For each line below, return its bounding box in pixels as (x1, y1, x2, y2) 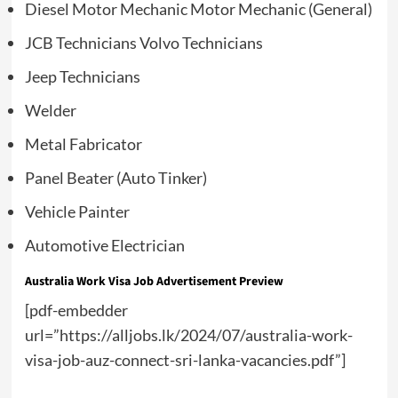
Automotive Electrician (24, 235, 185, 256)
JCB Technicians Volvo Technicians (24, 33, 263, 53)
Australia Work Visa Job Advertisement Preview (24, 273, 283, 291)
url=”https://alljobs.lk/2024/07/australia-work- (24, 325, 353, 346)
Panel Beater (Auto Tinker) (24, 168, 207, 188)
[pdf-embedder (24, 300, 128, 321)
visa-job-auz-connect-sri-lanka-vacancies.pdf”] (24, 350, 346, 370)
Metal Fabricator (24, 134, 142, 155)
